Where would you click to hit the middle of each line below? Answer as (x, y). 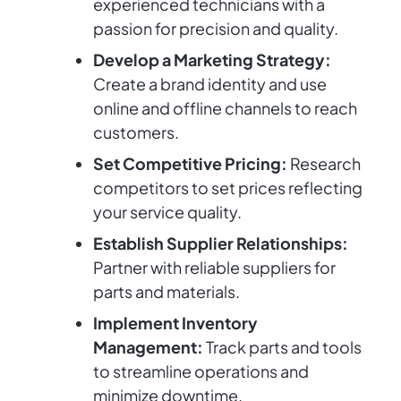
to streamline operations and (201, 371)
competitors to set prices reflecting (228, 188)
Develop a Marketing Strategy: (212, 60)
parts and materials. (166, 292)
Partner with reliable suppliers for (214, 268)
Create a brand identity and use (210, 84)
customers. (136, 132)
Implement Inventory (175, 323)
